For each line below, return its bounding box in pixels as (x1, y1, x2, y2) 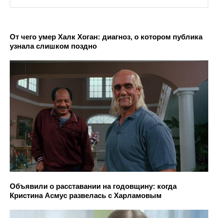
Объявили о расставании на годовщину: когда (10, 182, 177, 191)
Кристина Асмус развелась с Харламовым (10, 191, 162, 200)
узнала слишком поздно (10, 41, 97, 50)
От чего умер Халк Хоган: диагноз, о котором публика (10, 32, 202, 41)
